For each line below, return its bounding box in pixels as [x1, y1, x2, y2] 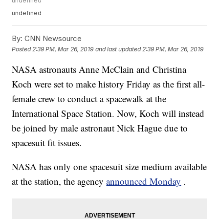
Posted [12, 45, 33, 53]
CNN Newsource [22, 34, 82, 44]
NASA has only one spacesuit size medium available [12, 160, 207, 173]
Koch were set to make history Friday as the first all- [12, 78, 205, 90]
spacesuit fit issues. [12, 136, 82, 149]
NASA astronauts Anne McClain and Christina [12, 63, 187, 76]
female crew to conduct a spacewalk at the [12, 92, 167, 105]
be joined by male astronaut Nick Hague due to [12, 122, 188, 134]
